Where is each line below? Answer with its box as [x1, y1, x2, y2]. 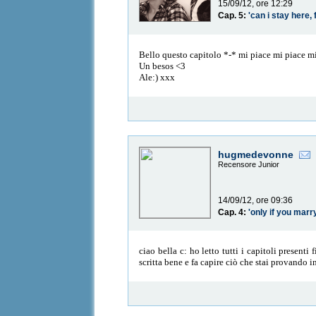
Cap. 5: [218, 11, 249, 21]
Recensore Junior [218, 160, 280, 169]
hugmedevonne [218, 149, 294, 161]
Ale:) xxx [139, 71, 176, 83]
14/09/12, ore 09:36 [218, 195, 293, 206]
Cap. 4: [218, 207, 249, 218]
